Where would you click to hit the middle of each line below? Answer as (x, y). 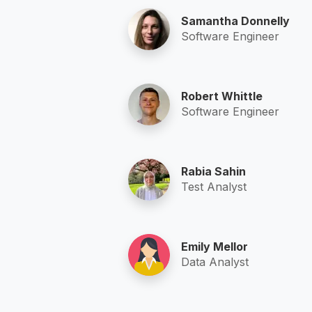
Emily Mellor (214, 246)
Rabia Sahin (213, 171)
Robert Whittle (222, 96)
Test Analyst (214, 186)
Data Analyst (215, 262)
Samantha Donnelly (235, 21)
